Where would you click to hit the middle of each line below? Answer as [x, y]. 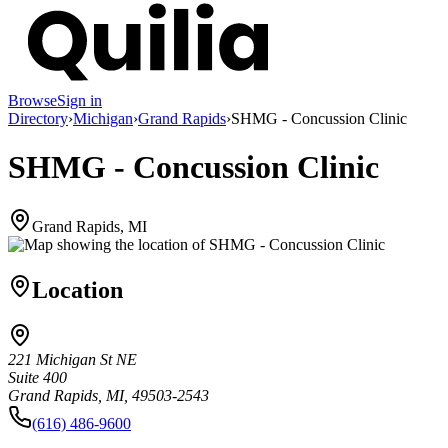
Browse [32, 100]
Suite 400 [37, 378]
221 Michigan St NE [72, 360]
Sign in [79, 100]
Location [77, 289]
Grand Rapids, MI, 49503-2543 [108, 396]
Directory [38, 118]
